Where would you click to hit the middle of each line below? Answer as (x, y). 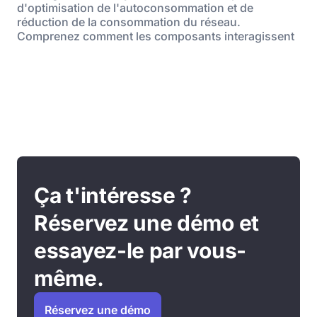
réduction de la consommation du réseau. (129, 22)
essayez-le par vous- (140, 250)
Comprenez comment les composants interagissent (156, 36)
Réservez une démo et (147, 223)
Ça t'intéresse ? (113, 195)
